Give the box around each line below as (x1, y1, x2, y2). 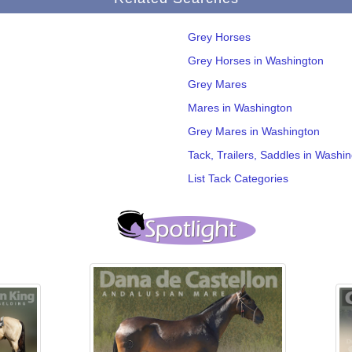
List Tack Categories (188, 171, 288, 185)
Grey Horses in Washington (188, 53, 324, 67)
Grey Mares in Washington (188, 124, 320, 137)
